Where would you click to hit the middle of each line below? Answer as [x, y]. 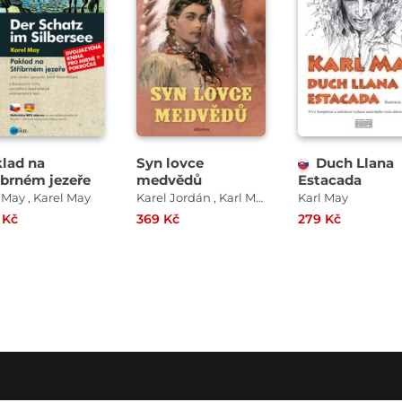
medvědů [169, 180]
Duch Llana [354, 163]
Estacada [329, 180]
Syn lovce [170, 163]
